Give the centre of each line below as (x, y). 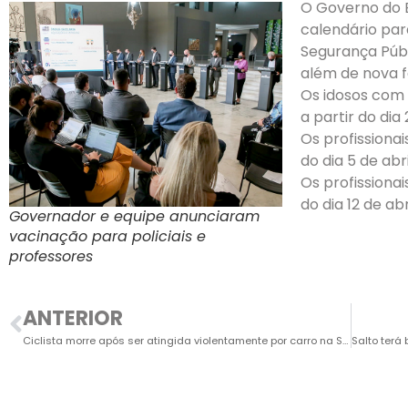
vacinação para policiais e (107, 236)
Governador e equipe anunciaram (134, 216)
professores (51, 256)
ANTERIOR (73, 318)
